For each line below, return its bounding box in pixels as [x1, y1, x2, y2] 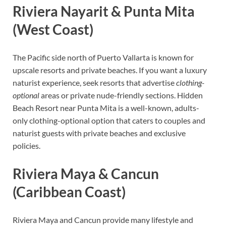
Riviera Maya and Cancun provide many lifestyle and [13, 215, 193, 225]
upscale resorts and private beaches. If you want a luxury [13, 65, 207, 75]
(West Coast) [13, 20, 93, 38]
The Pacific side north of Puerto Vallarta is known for [13, 52, 194, 63]
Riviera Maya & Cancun [13, 165, 159, 183]
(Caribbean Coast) [13, 183, 126, 201]
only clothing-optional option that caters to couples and [13, 116, 205, 126]
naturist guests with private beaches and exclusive [13, 128, 186, 138]
